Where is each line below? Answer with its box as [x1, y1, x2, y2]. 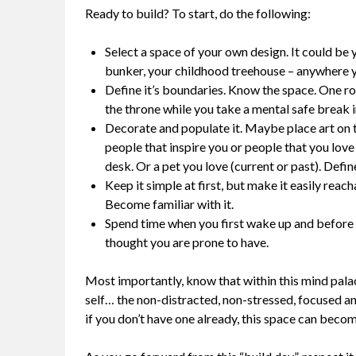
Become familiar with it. [105, 196, 234, 212]
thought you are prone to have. [105, 234, 269, 250]
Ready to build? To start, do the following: [85, 6, 311, 21]
